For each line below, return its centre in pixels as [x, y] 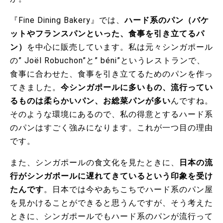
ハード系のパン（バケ [167, 20]
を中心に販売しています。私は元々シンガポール [120, 47]
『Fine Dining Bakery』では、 [67, 20]
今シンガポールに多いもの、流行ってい [137, 88]
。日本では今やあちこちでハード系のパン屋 [128, 190]
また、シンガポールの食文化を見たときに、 [95, 163]
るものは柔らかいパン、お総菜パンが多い [90, 101]
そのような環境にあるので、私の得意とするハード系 [111, 114]
